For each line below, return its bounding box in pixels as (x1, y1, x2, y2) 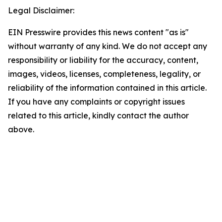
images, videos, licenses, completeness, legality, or (8, 69, 201, 79)
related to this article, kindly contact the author (8, 111, 189, 120)
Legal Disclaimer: (8, 5, 74, 15)
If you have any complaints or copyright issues (8, 97, 185, 107)
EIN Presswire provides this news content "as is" (8, 27, 189, 37)
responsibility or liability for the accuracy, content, (8, 55, 198, 65)
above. (8, 124, 34, 134)
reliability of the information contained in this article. (8, 83, 207, 93)
